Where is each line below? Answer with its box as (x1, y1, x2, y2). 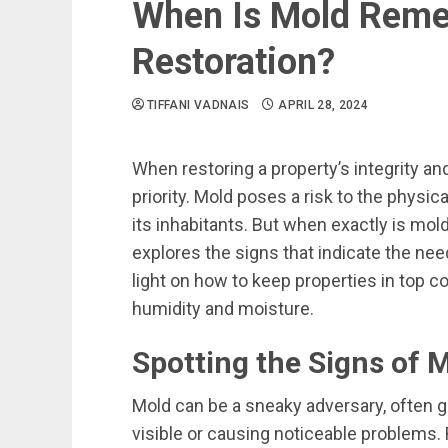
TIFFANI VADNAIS (147, 98, 250, 112)
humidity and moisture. (132, 298, 314, 319)
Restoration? (132, 41, 335, 83)
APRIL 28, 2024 (278, 98, 369, 112)
